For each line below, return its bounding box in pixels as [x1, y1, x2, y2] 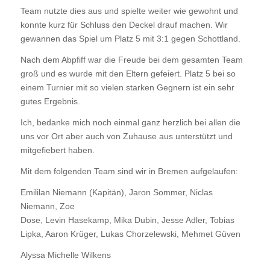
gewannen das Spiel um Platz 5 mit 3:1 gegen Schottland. [20, 34, 240, 44]
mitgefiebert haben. [20, 145, 95, 155]
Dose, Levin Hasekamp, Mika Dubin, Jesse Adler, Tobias [20, 215, 234, 225]
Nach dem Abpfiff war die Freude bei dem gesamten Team [20, 55, 243, 65]
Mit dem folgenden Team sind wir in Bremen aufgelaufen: [20, 166, 238, 176]
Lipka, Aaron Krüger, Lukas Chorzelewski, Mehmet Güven [20, 228, 240, 239]
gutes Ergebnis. [20, 96, 80, 107]
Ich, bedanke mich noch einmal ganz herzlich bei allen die [20, 117, 240, 127]
